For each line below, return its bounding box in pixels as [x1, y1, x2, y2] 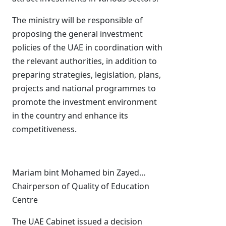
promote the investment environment [12, 96, 157, 107]
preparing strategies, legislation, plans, [12, 69, 161, 80]
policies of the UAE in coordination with [12, 42, 162, 53]
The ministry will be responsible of [12, 15, 143, 26]
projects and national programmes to [12, 83, 156, 94]
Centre [12, 194, 40, 205]
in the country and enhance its [12, 110, 128, 121]
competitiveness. [12, 124, 77, 135]
